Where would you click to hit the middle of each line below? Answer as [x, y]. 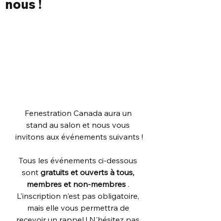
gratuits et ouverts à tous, [88, 172]
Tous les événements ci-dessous [79, 160]
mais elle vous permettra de [79, 208]
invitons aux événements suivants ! [79, 137]
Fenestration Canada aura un [79, 113]
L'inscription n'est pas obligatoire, [79, 196]
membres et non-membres [76, 184]
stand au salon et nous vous [79, 125]
